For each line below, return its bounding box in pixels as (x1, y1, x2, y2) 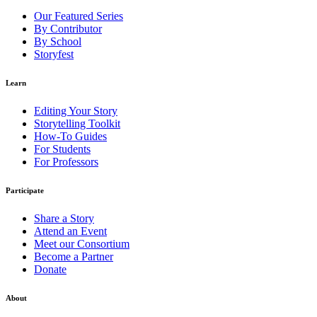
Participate (6, 185, 44, 195)
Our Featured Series (34, 9, 123, 22)
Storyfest (34, 47, 74, 60)
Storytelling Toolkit (34, 117, 120, 129)
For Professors (34, 155, 98, 168)
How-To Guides (34, 129, 107, 142)
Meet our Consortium (34, 237, 129, 250)
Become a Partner (34, 250, 113, 263)
